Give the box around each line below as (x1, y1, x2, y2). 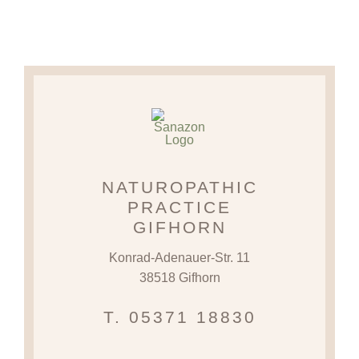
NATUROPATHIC (101, 178, 258, 197)
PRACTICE (127, 198, 232, 217)
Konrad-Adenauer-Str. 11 (109, 250, 250, 264)
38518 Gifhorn (139, 270, 220, 284)
